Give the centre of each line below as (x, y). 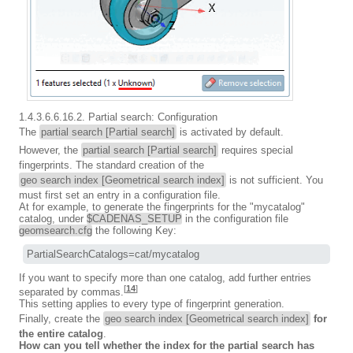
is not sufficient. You (275, 180)
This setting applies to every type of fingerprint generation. (152, 304)
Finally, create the (61, 319)
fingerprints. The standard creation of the (111, 165)
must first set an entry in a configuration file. (120, 195)
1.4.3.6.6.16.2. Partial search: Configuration (118, 117)
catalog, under (53, 219)
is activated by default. (230, 132)
